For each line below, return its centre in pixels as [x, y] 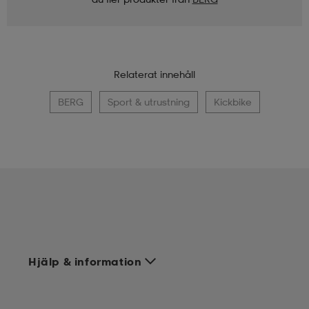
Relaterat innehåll [154, 74]
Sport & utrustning [148, 101]
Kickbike [232, 101]
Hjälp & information [85, 261]
